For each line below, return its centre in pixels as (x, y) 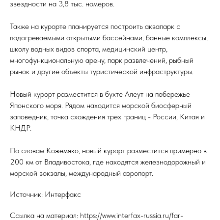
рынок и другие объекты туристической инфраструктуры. (102, 71)
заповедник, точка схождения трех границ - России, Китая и (107, 117)
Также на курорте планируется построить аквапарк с (95, 26)
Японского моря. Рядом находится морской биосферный (101, 105)
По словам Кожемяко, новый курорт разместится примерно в (108, 151)
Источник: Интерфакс (45, 194)
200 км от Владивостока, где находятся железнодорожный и (108, 162)
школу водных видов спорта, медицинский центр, (89, 49)
